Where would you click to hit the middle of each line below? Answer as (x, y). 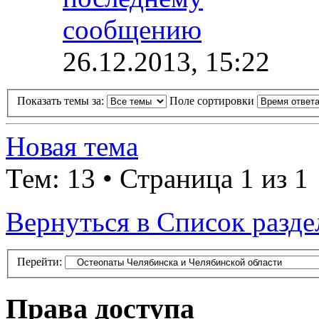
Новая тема (72, 147)
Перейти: (40, 262)
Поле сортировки (213, 101)
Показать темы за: (62, 101)
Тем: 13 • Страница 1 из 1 (157, 179)
